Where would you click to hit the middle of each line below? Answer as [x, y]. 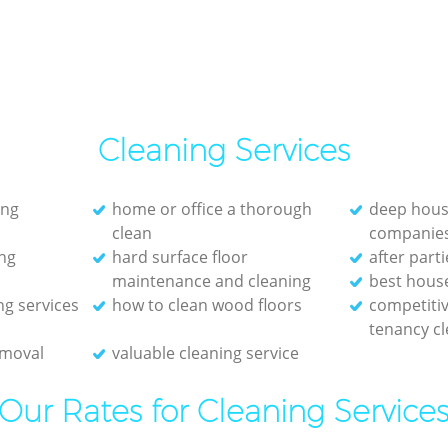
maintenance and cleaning [211, 280]
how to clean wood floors [206, 304]
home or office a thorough [211, 208]
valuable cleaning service [205, 352]
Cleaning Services [223, 150]
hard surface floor [179, 256]
